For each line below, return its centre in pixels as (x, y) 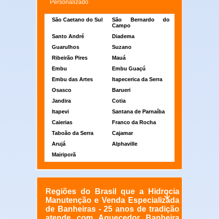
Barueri (121, 90)
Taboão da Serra (72, 133)
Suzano (121, 47)
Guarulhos (65, 47)
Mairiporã (64, 155)
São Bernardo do (141, 20)
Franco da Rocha (134, 122)
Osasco (61, 90)
